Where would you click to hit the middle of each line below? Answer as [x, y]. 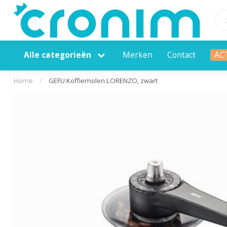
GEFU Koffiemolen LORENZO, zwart [103, 81]
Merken [138, 55]
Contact [181, 55]
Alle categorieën [59, 55]
